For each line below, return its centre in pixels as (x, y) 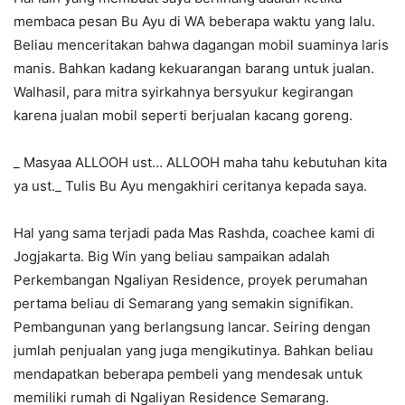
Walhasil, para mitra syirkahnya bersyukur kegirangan (184, 92)
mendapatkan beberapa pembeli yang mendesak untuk (188, 374)
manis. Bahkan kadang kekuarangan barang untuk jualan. (194, 69)
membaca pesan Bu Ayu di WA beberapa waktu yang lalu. (194, 22)
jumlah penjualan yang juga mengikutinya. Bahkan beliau (193, 351)
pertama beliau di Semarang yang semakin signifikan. (184, 304)
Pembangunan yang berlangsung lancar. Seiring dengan (192, 327)
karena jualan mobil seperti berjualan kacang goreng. (183, 116)
